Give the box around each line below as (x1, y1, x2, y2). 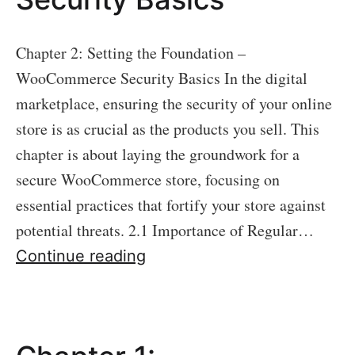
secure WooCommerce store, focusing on (16, 169, 280, 190)
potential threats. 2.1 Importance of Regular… (16, 219, 314, 241)
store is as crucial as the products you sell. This (16, 118, 319, 139)
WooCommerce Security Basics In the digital (16, 67, 307, 89)
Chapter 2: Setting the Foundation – (16, 42, 246, 63)
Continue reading (16, 246, 146, 265)
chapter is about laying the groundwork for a (16, 143, 300, 165)
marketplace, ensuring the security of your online (16, 93, 332, 114)
